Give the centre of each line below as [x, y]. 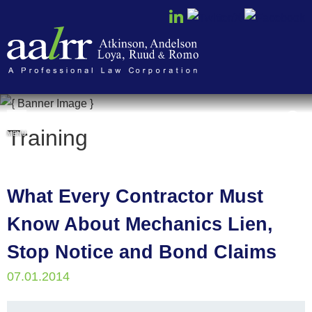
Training [47, 138]
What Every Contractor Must [135, 196]
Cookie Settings [106, 16]
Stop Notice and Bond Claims [142, 252]
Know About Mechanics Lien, [140, 224]
